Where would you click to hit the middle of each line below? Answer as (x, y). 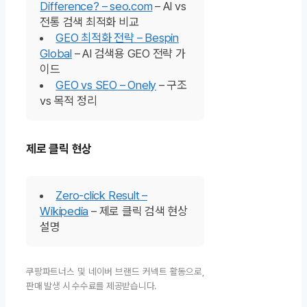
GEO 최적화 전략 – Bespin (117, 38)
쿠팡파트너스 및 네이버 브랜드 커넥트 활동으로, (115, 271)
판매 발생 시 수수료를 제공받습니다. (91, 285)
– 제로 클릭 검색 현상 (138, 211)
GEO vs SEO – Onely (106, 85)
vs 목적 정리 (69, 101)
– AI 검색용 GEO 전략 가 (128, 54)
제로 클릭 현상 (59, 148)
